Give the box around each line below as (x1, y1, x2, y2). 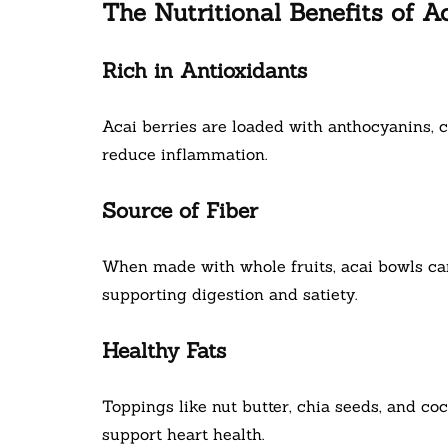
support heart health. (102, 424, 264, 445)
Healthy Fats (102, 337, 226, 365)
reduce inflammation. (102, 144, 267, 165)
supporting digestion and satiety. (102, 284, 357, 305)
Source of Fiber (102, 197, 258, 225)
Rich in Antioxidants (102, 57, 307, 85)
